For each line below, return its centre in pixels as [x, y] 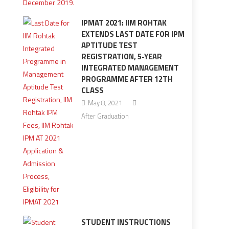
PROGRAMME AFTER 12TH [127, 79]
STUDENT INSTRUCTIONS [126, 222]
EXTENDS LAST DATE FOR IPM [133, 34]
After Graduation [105, 116]
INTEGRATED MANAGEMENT [130, 68]
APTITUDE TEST [109, 45]
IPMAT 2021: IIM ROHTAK [124, 23]
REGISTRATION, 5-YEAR [121, 56]
